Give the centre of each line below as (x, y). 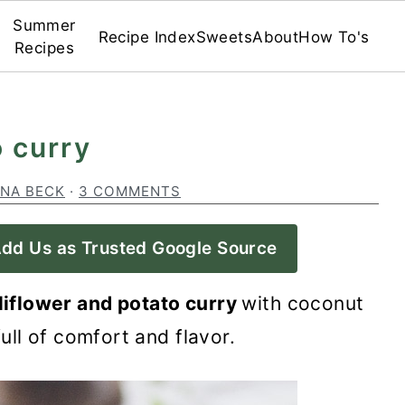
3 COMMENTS (130, 191)
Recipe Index (147, 37)
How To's (334, 37)
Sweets (224, 37)
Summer (44, 25)
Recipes (44, 48)
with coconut (303, 303)
